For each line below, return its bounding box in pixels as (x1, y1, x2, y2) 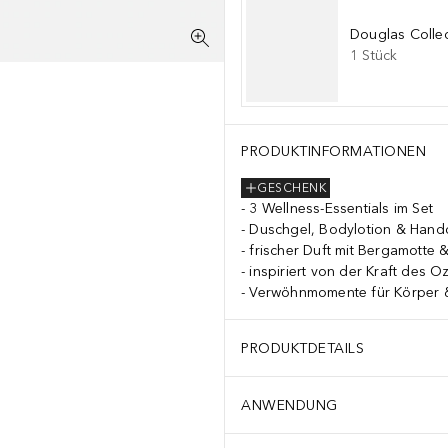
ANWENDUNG (241, 396, 338, 414)
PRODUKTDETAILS (241, 339, 364, 357)
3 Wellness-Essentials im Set (249, 200, 434, 217)
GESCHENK (257, 181, 326, 196)
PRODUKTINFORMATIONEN (241, 143, 426, 160)
